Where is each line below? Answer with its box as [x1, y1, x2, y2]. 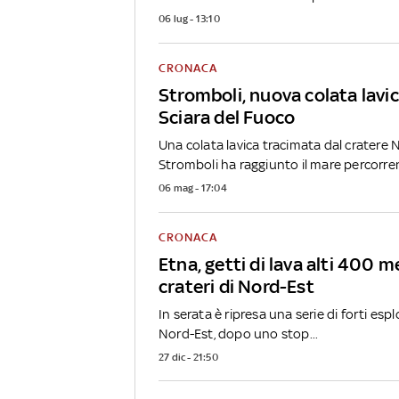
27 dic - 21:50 [159, 350, 218, 363]
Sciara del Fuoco [159, 105, 296, 128]
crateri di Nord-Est [159, 274, 314, 297]
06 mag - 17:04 [159, 181, 227, 194]
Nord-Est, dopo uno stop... [159, 325, 319, 341]
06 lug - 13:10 [159, 12, 220, 25]
